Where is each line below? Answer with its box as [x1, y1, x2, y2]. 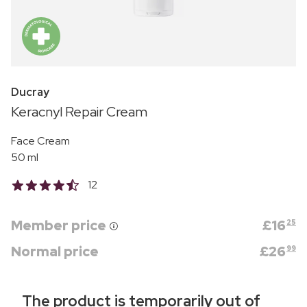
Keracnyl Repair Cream [11, 102, 147, 121]
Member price [11, 216, 109, 234]
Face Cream [11, 133, 70, 148]
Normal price [11, 242, 99, 260]
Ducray [11, 84, 49, 99]
